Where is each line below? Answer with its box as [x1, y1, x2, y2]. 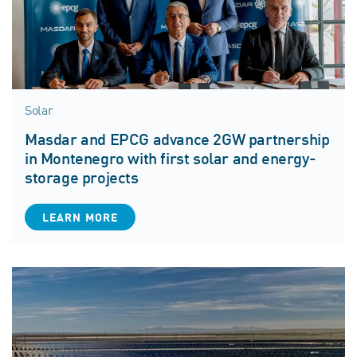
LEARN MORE [42, 211, 119, 224]
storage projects [25, 170, 139, 186]
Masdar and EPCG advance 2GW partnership [25, 131, 330, 148]
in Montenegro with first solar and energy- [25, 151, 316, 167]
